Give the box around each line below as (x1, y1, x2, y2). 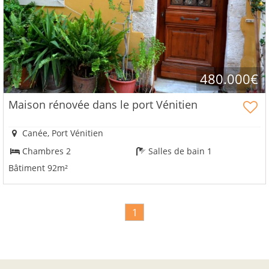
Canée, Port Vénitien (20, 127, 104, 139)
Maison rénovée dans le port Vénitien (8, 97, 198, 112)
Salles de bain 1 (146, 145, 213, 157)
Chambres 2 (20, 145, 71, 157)
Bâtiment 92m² (8, 162, 68, 174)
